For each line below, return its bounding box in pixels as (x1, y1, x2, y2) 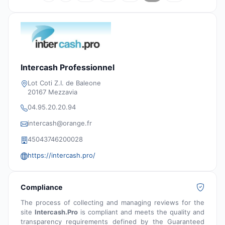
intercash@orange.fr (28, 119, 92, 128)
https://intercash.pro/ (28, 151, 95, 160)
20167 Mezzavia (28, 88, 77, 96)
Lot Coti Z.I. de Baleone (28, 79, 101, 87)
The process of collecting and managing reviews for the (21, 198, 204, 207)
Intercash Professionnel (21, 62, 115, 73)
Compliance (21, 183, 62, 192)
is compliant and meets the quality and (78, 208, 204, 216)
